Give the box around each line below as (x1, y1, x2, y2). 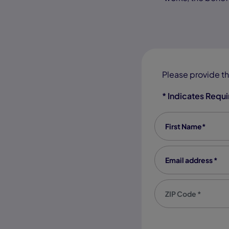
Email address (154, 146, 210, 156)
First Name (154, 112, 196, 123)
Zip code (154, 179, 189, 190)
